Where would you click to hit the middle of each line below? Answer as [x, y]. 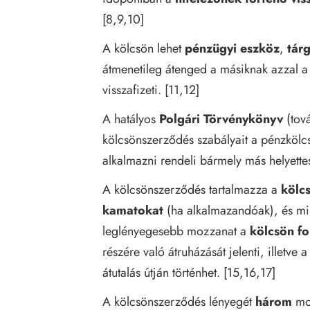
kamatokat [133, 210]
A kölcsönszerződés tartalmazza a [192, 189]
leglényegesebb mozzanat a [176, 231]
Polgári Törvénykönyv [221, 119]
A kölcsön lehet [144, 48]
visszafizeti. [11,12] [151, 90]
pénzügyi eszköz [232, 48]
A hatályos [131, 119]
